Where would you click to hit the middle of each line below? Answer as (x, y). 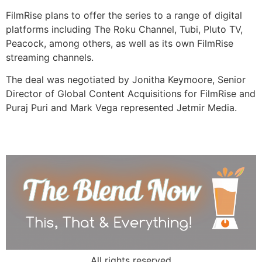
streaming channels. (50, 58)
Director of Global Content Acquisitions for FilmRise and (131, 94)
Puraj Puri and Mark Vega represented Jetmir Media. (121, 108)
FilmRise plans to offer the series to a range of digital (124, 15)
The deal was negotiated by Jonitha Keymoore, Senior (126, 80)
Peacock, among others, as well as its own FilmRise (120, 44)
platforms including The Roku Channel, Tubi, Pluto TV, (124, 30)
